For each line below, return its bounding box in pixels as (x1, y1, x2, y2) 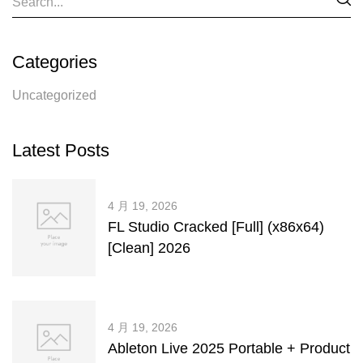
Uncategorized (12, 88, 96, 102)
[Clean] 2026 (108, 240, 190, 256)
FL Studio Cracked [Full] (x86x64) (108, 219, 324, 235)
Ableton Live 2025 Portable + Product (108, 340, 350, 357)
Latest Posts (12, 140, 109, 160)
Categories (12, 52, 97, 72)
